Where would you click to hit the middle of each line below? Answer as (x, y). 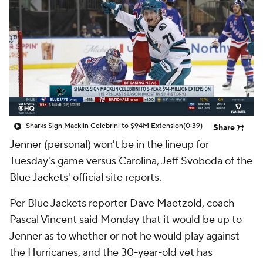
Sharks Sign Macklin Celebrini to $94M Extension (104, 126)
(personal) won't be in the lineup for (125, 145)
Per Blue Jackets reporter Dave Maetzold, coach (122, 203)
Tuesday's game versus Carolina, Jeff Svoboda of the (131, 161)
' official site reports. (115, 178)
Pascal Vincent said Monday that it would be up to (126, 220)
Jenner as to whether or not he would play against (124, 236)
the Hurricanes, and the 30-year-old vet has (111, 253)
